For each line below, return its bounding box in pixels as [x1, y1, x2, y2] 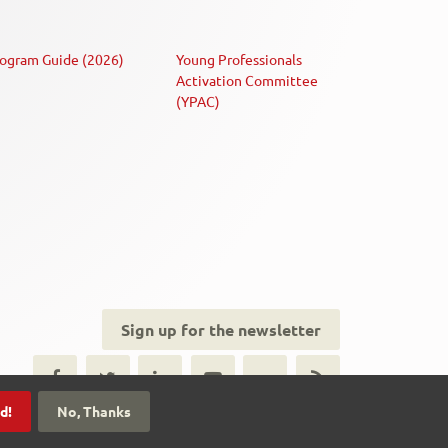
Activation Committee [176, 71, 318, 90]
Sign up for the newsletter [120, 318, 321, 340]
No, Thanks [57, 402, 131, 420]
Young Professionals [176, 50, 302, 69]
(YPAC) [176, 92, 220, 111]
